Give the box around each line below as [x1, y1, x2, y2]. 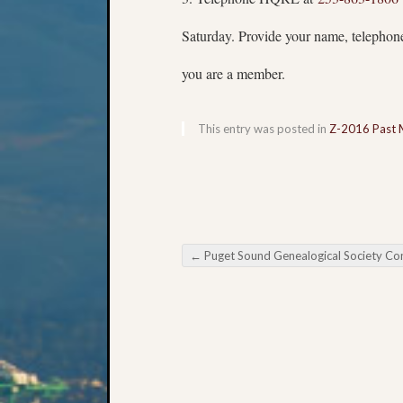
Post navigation [182, 261, 335, 288]
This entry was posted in [198, 121, 329, 136]
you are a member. [182, 63, 285, 83]
